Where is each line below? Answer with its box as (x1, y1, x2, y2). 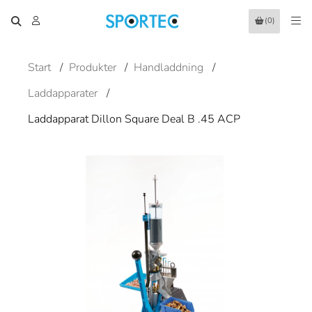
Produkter (68, 60, 116, 75)
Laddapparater (28, 85, 97, 101)
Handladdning (134, 60, 204, 75)
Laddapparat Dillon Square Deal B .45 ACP (28, 111, 240, 127)
